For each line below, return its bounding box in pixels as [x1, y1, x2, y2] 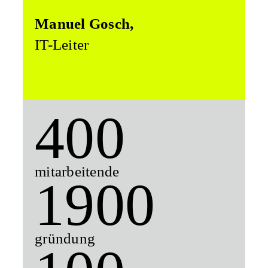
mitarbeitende [35, 163, 120, 180]
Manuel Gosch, [35, 16, 134, 32]
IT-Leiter [35, 36, 89, 53]
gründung [35, 230, 96, 247]
